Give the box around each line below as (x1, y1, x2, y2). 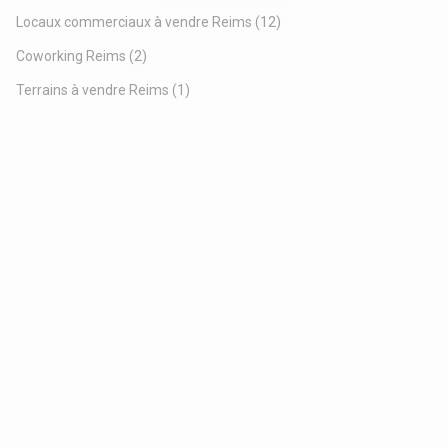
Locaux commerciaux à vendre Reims (16, 13, 252, 30)
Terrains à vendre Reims (16, 81, 169, 98)
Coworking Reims (16, 47, 126, 64)
